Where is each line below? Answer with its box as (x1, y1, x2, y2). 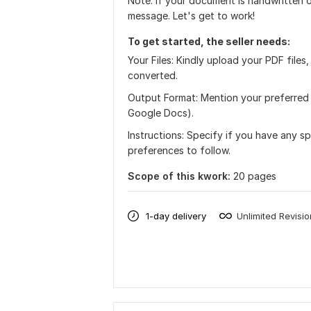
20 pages (233, 170, 276, 182)
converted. (128, 69, 178, 81)
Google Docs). (128, 107, 194, 119)
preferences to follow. (128, 144, 230, 156)
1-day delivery (146, 210, 206, 221)
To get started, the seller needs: (128, 35, 290, 47)
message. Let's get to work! (128, 10, 255, 22)
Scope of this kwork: (128, 170, 230, 182)
